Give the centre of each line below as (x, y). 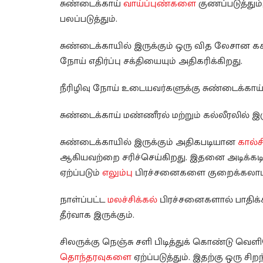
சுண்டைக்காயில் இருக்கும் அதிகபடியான (149, 143)
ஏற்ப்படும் (81, 173)
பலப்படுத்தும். (89, 19)
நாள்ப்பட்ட (84, 200)
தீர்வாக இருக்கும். (97, 215)
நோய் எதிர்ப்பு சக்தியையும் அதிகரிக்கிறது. (151, 62)
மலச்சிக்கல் (132, 200)
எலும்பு (117, 173)
